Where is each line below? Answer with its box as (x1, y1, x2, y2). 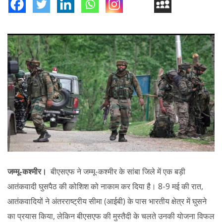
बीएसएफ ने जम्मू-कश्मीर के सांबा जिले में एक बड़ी (49, 166, 185, 177)
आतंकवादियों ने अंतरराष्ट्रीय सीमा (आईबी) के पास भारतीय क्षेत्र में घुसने (7, 196, 207, 207)
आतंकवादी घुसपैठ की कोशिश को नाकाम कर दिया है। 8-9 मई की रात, (7, 181, 203, 192)
